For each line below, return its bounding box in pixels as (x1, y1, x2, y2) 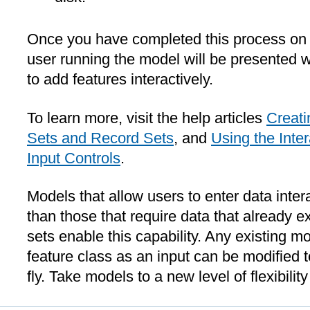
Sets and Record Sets (27, 129, 174, 147)
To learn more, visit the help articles (27, 109, 266, 127)
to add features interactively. (27, 71, 213, 89)
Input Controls (27, 149, 120, 167)
